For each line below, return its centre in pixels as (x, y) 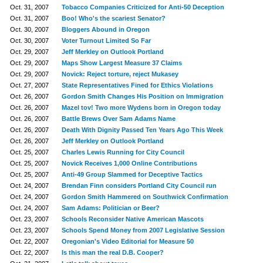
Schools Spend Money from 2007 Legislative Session (143, 230)
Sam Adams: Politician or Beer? (110, 208)
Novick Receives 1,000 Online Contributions (129, 163)
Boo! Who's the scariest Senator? (113, 18)
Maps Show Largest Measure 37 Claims (122, 63)
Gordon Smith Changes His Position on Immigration (142, 96)
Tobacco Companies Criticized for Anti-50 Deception (143, 7)
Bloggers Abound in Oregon (105, 29)
